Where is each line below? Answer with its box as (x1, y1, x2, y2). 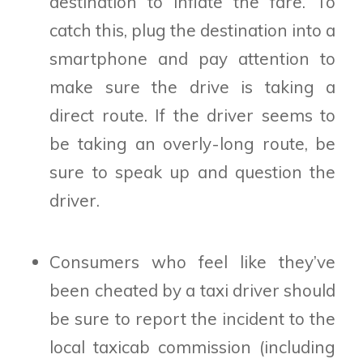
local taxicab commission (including (49, 336, 336, 358)
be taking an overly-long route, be (49, 132, 336, 154)
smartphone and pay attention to (49, 47, 336, 69)
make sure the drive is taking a (49, 75, 336, 97)
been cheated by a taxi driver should (49, 280, 336, 301)
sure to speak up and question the (49, 160, 336, 182)
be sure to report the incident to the (49, 308, 336, 330)
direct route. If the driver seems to (49, 104, 336, 126)
